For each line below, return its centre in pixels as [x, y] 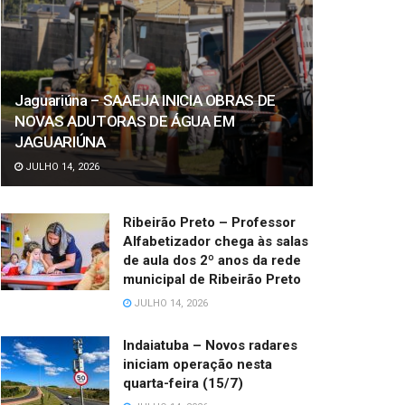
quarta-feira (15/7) [183, 383]
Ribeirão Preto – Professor [209, 222]
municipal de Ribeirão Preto [212, 279]
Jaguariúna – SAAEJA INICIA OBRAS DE [146, 100]
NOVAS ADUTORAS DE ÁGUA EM [125, 121]
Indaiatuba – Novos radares [210, 345]
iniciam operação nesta [198, 364]
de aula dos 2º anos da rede [212, 260]
